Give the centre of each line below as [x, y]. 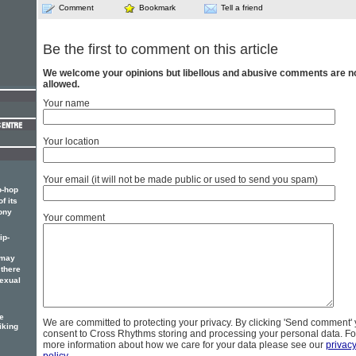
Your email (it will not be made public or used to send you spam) [180, 179]
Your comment [74, 217]
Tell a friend [242, 7]
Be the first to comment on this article [161, 49]
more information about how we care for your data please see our [184, 344]
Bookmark [157, 7]
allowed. [61, 84]
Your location [71, 141]
